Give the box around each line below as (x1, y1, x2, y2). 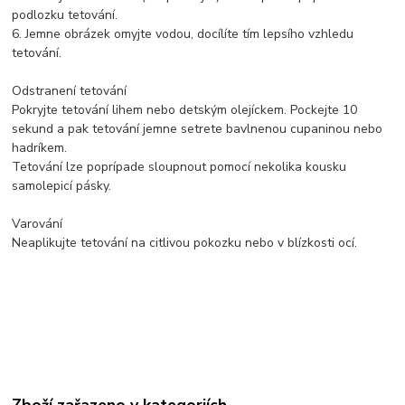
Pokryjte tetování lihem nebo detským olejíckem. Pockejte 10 (12, 101, 358, 119)
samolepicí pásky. (12, 177, 112, 195)
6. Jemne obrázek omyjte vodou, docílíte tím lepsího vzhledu (12, 25, 354, 43)
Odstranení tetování (12, 82, 127, 100)
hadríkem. (12, 139, 68, 157)
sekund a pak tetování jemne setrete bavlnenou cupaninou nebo (12, 120, 383, 138)
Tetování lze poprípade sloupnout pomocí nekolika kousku (12, 158, 347, 176)
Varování (12, 215, 63, 233)
